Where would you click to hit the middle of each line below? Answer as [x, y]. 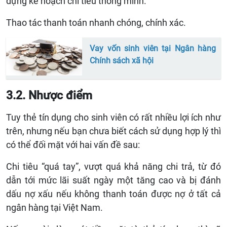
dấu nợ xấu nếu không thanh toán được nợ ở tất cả [113, 194]
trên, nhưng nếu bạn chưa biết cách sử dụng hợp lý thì [113, 131]
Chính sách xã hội [122, 60]
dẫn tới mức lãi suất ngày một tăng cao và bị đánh [113, 180]
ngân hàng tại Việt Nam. [54, 207]
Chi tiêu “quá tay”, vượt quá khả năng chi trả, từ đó [113, 166]
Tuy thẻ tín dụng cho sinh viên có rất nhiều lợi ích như [113, 117]
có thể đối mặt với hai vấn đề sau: [73, 144]
